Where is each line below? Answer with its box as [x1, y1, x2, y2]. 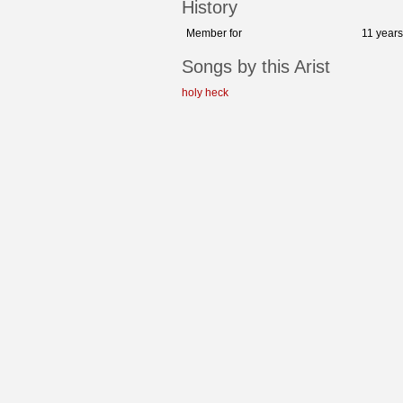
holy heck [182, 86, 228, 100]
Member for [186, 27, 242, 40]
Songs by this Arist [182, 57, 330, 77]
